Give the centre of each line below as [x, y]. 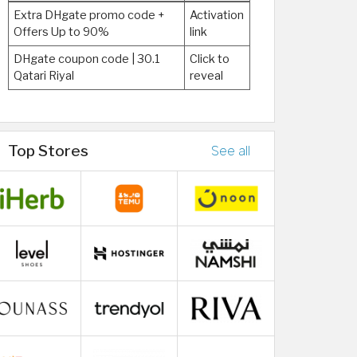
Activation [217, 15]
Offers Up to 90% [61, 32]
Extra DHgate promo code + [89, 15]
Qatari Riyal [44, 76]
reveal [206, 76]
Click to [210, 59]
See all [231, 151]
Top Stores [48, 151]
